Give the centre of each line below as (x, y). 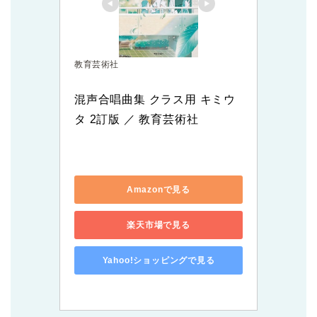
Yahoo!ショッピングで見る (158, 260)
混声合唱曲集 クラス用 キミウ (155, 100)
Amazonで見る (158, 189)
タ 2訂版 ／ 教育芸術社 (137, 120)
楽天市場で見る (158, 225)
